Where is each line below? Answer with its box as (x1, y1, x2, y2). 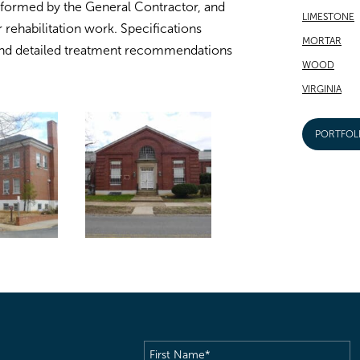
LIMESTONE (302, 11, 354, 23)
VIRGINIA (302, 84, 342, 96)
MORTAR (302, 35, 342, 47)
